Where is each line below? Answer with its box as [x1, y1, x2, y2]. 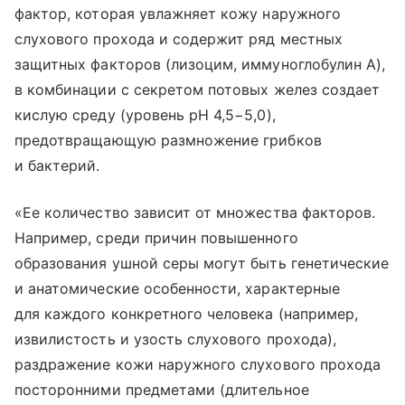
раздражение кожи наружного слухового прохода [14, 354, 381, 373]
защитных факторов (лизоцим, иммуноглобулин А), [14, 54, 386, 73]
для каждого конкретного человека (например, [14, 304, 359, 323]
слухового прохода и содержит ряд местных [14, 29, 343, 48]
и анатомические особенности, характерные [14, 278, 340, 297]
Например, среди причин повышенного [14, 228, 298, 247]
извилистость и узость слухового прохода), [14, 329, 336, 348]
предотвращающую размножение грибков [14, 130, 322, 149]
